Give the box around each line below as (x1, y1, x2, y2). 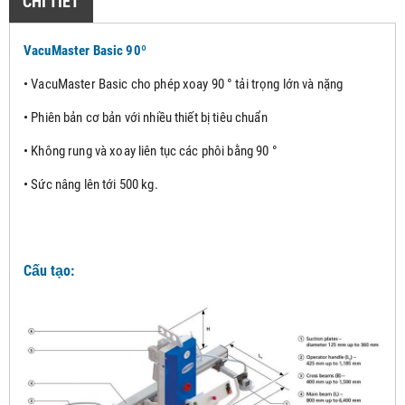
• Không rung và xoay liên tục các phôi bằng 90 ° (24, 142, 278, 159)
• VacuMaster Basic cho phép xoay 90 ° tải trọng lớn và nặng (24, 75, 344, 92)
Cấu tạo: (24, 261, 74, 279)
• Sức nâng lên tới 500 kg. (24, 175, 158, 193)
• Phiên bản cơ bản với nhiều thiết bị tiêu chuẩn (24, 108, 268, 126)
